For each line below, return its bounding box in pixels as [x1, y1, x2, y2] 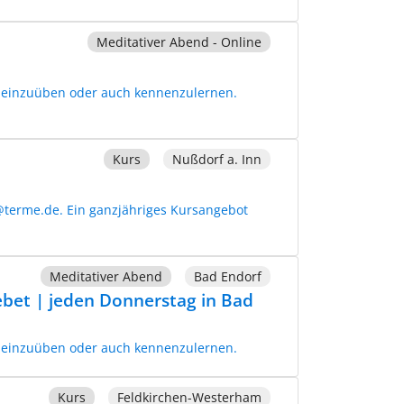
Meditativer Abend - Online [96, 32, 262, 50]
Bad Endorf [193, 267, 262, 285]
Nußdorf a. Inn [171, 150, 262, 168]
